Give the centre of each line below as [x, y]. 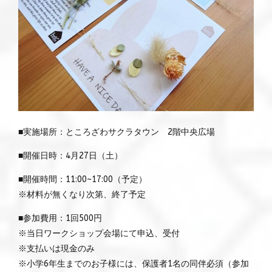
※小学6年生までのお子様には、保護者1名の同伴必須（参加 [134, 264]
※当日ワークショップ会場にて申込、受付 [99, 234]
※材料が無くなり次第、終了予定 [82, 195]
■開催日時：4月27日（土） [70, 156]
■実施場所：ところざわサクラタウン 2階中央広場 [117, 132]
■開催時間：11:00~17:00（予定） [83, 180]
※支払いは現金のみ [56, 249]
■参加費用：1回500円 [60, 219]
